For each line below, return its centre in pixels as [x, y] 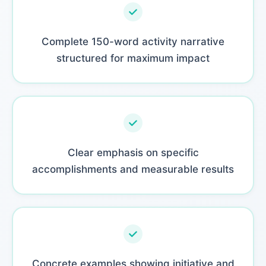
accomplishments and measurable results [133, 169]
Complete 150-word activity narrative [133, 41]
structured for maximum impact [133, 58]
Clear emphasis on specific [133, 152]
